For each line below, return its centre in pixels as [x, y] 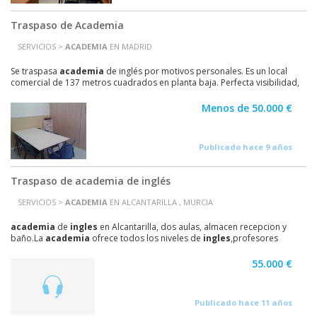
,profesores [254, 238]
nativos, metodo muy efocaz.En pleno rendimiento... [115, 249]
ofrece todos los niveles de [146, 238]
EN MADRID [130, 46]
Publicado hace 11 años [243, 302]
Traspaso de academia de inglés [91, 181]
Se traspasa [35, 71]
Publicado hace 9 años [246, 147]
